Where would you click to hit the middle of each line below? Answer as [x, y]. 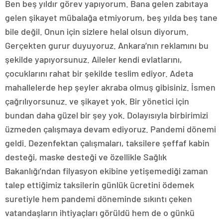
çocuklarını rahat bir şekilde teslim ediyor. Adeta [99, 73]
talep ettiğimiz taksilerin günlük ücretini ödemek [100, 185]
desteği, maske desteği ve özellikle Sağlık [86, 157]
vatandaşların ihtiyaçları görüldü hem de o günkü [100, 213]
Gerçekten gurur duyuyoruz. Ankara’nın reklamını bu [107, 46]
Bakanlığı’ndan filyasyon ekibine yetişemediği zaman [107, 171]
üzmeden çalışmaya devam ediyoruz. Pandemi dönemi [111, 129]
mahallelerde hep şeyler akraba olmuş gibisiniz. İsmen [110, 87]
